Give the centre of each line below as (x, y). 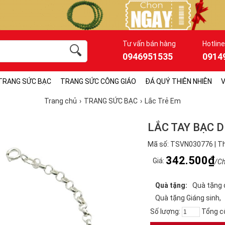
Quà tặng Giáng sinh (187, 198)
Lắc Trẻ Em (163, 101)
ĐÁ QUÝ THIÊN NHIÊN (179, 81)
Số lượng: (166, 211)
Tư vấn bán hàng (149, 44)
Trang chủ (61, 101)
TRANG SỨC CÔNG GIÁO (98, 81)
